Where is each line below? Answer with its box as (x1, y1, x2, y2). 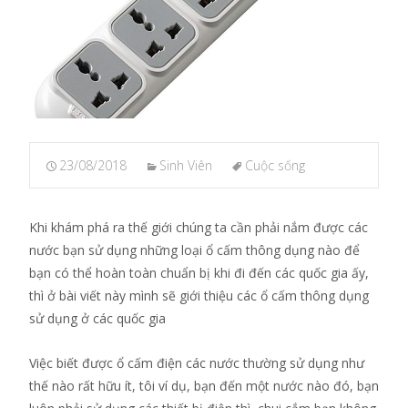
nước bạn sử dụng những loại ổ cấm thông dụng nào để (29, 240, 360, 259)
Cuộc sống (245, 156, 305, 174)
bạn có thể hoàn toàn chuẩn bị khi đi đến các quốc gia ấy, (29, 263, 369, 281)
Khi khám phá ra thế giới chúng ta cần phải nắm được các (29, 218, 368, 236)
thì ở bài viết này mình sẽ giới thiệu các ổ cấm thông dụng (29, 286, 369, 304)
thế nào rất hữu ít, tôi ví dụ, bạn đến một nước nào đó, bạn (29, 376, 379, 394)
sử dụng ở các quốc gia (29, 309, 166, 327)
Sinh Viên (159, 156, 212, 174)
